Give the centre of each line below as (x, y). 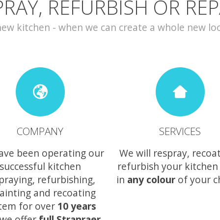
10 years (77, 206)
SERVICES (180, 131)
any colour (151, 179)
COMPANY (40, 131)
